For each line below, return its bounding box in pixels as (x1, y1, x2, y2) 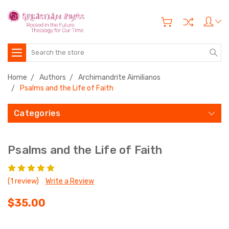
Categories (14, 108, 61, 118)
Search (26, 44, 50, 53)
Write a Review (45, 176, 94, 186)
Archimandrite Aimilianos (78, 73, 161, 82)
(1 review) (8, 176, 39, 186)
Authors (39, 73, 66, 82)
